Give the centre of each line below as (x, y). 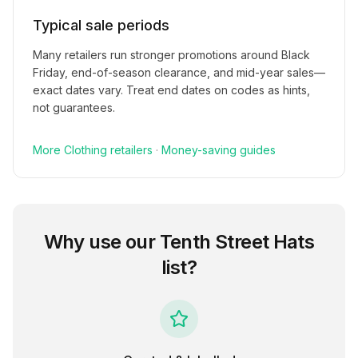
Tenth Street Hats (237, 242)
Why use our (101, 242)
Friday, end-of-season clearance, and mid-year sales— (179, 72)
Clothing (86, 150)
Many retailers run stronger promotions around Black (171, 55)
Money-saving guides (219, 150)
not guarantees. (74, 107)
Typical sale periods (101, 25)
